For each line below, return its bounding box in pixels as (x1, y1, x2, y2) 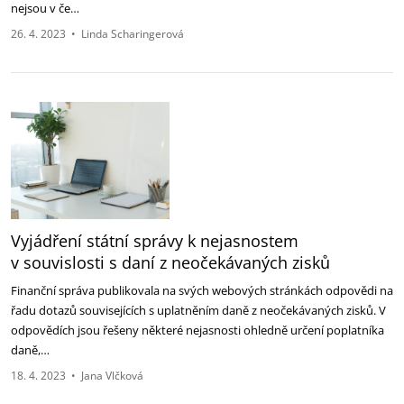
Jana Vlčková (81, 368, 143, 383)
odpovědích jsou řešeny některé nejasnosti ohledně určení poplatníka (11, 322, 384, 338)
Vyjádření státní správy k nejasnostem (11, 230, 298, 252)
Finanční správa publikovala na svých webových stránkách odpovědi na (11, 282, 393, 298)
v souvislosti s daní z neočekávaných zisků (11, 252, 330, 273)
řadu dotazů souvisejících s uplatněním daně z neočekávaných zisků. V (11, 302, 386, 318)
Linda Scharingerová (81, 26, 184, 41)
